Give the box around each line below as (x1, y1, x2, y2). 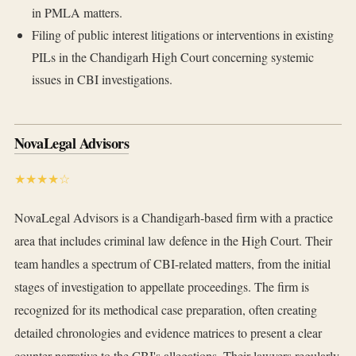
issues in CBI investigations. (31, 71, 172, 88)
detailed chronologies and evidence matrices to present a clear (14, 324, 322, 342)
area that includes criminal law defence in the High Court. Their (14, 232, 332, 250)
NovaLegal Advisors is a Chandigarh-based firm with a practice (14, 209, 333, 226)
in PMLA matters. (31, 4, 122, 21)
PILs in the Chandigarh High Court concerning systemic (31, 48, 314, 66)
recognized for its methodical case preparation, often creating (14, 301, 317, 319)
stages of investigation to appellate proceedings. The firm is (14, 278, 309, 296)
